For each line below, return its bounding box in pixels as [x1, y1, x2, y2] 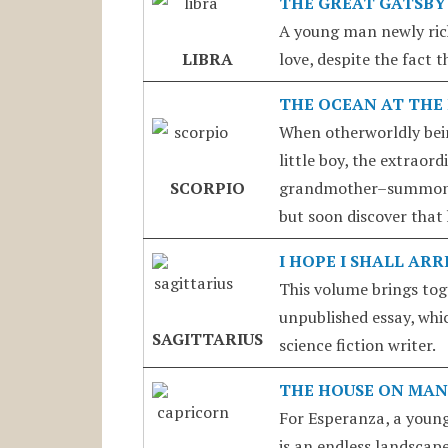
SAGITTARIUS [151, 327, 263, 350]
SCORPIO [169, 176, 245, 199]
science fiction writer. [278, 333, 436, 356]
